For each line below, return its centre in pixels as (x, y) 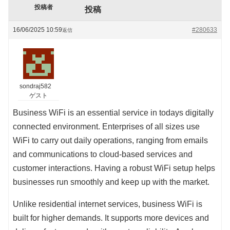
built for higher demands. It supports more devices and (111, 218)
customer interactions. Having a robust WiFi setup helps (114, 168)
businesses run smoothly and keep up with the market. (111, 182)
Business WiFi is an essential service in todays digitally (113, 113)
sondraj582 (35, 87)
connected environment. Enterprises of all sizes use (106, 127)
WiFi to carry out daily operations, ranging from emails (110, 141)
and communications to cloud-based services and (103, 155)
